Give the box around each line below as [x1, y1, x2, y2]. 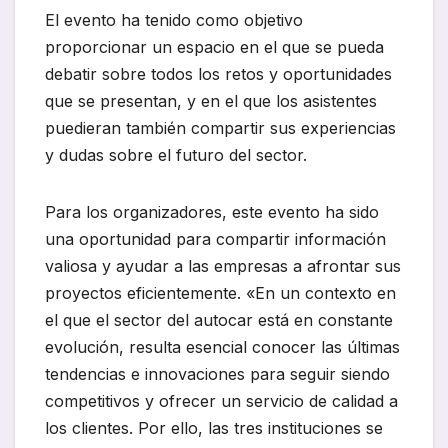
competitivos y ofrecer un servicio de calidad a [45, 391, 398, 412]
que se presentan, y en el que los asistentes [45, 91, 377, 112]
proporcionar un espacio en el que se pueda [45, 37, 384, 58]
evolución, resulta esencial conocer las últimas [45, 337, 400, 358]
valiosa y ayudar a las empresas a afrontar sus [45, 256, 401, 277]
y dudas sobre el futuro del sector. [45, 145, 307, 166]
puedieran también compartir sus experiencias [45, 118, 396, 139]
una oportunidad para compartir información [45, 229, 386, 250]
